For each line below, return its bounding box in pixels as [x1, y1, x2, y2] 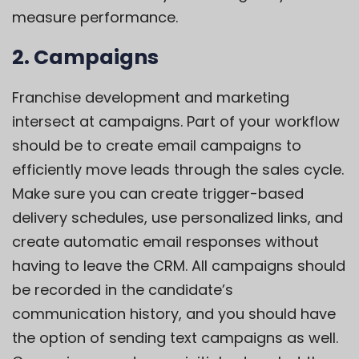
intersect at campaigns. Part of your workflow [12, 111, 340, 131]
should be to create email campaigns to [12, 135, 301, 155]
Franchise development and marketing [12, 87, 289, 107]
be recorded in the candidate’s [12, 279, 233, 300]
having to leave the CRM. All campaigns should [12, 255, 345, 276]
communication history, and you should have [12, 303, 336, 324]
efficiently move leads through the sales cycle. [12, 159, 344, 179]
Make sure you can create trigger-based [12, 183, 304, 204]
